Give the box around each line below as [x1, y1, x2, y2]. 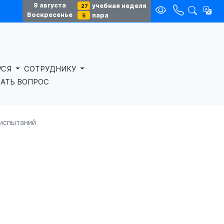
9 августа [33, 1, 66, 9]
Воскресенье [27, 11, 73, 19]
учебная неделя [92, 1, 147, 9]
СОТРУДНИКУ [24, 64, 78, 73]
